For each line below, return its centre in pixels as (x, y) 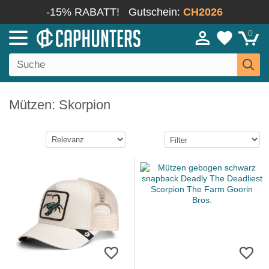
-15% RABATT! (83, 12)
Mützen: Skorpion (60, 105)
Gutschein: (156, 12)
